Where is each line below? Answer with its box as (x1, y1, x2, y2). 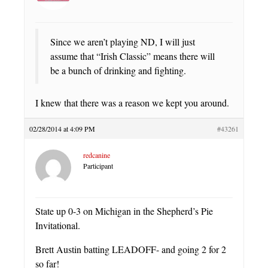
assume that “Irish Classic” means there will (50, 50, 215, 63)
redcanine (83, 150, 110, 160)
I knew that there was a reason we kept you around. (35, 96, 229, 109)
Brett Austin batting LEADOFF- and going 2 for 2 (35, 243, 226, 256)
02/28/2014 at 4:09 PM (29, 124, 95, 134)
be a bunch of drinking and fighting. (50, 64, 186, 77)
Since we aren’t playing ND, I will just (50, 35, 195, 48)
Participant (83, 161, 113, 171)
